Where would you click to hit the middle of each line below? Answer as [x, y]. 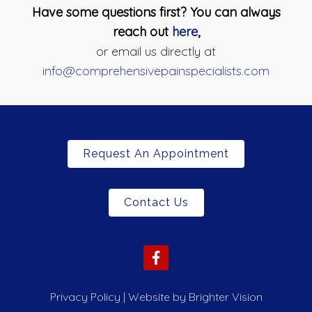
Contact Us [156, 203]
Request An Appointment [156, 154]
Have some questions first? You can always [156, 13]
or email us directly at [156, 52]
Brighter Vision [225, 297]
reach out [142, 32]
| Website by [154, 297]
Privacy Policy [85, 297]
